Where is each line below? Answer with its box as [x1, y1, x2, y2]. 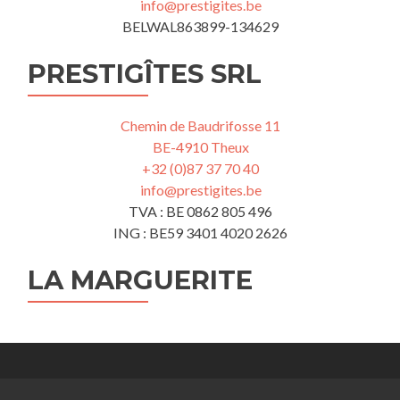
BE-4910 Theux [152, 138, 249, 155]
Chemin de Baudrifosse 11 [121, 117, 280, 134]
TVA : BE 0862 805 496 [129, 203, 272, 220]
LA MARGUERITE [28, 264, 253, 296]
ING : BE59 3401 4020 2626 [113, 224, 287, 241]
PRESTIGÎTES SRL [28, 58, 262, 89]
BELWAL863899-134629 [122, 18, 279, 35]
